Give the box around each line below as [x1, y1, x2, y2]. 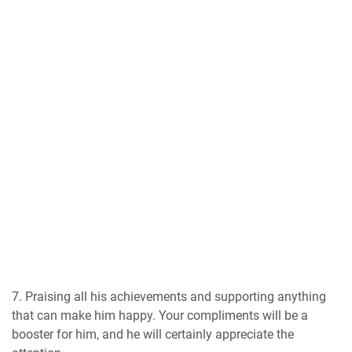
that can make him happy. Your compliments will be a [12, 307, 308, 323]
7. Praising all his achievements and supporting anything [12, 288, 326, 304]
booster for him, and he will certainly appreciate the [12, 326, 294, 342]
